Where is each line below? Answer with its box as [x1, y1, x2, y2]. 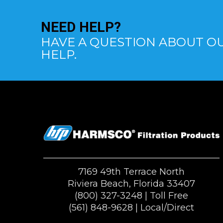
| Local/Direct [132, 202, 194, 213]
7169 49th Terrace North [78, 166, 185, 177]
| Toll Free [142, 190, 188, 201]
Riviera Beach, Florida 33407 [67, 178, 195, 189]
